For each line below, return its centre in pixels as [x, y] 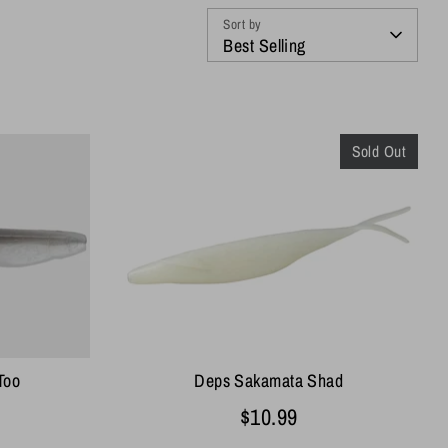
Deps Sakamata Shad [269, 380]
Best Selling [264, 45]
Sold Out [379, 151]
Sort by [242, 23]
